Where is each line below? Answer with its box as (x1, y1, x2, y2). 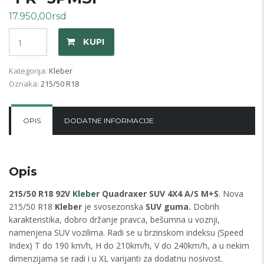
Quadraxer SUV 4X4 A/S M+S (100, 188, 219, 200)
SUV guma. (146, 201, 191, 213)
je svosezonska (82, 201, 146, 213)
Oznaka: (9, 78, 41, 90)
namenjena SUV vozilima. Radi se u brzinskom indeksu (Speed (9, 227, 243, 239)
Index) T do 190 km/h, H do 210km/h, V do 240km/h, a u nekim (9, 240, 249, 252)
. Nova (219, 188, 243, 200)
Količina (9, 29, 38, 41)
